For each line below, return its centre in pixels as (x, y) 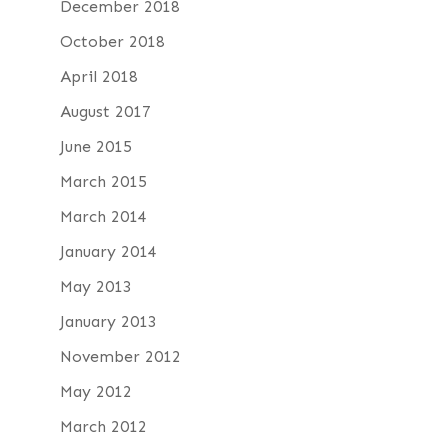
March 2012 (103, 426)
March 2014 (103, 216)
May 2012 (95, 391)
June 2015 (95, 146)
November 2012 (120, 356)
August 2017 (105, 111)
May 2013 (95, 286)
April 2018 (98, 76)
